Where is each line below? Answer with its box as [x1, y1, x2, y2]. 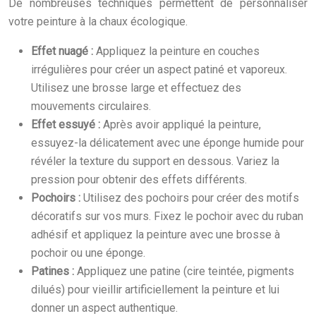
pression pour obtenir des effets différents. [31, 172, 247, 186]
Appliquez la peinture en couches [96, 44, 260, 58]
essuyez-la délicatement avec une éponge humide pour [31, 135, 304, 150]
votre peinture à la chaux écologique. [8, 14, 188, 28]
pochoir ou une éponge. [31, 245, 145, 260]
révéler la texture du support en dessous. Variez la [31, 154, 279, 168]
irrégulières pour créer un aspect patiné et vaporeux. [31, 62, 287, 76]
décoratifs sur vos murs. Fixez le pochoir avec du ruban [31, 209, 303, 223]
